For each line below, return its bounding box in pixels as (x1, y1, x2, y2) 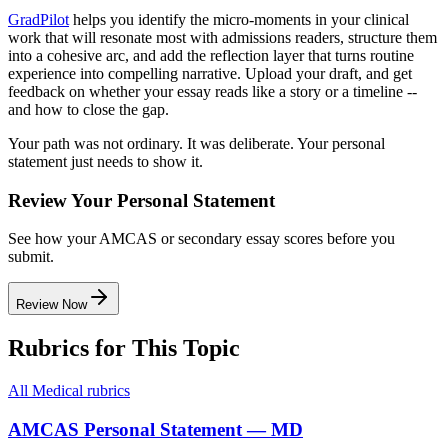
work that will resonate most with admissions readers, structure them (8, 28, 437, 46)
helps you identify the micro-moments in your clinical (69, 10, 409, 28)
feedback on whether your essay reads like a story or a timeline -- (8, 82, 417, 100)
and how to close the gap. (8, 100, 169, 118)
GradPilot (8, 10, 69, 28)
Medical (32, 382, 83, 400)
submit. (8, 248, 54, 266)
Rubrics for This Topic (8, 335, 240, 362)
